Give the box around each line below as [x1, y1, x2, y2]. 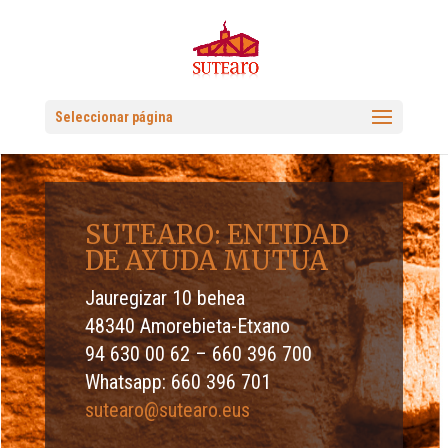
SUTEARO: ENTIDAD [84, 218, 349, 251]
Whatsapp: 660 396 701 [84, 370, 271, 394]
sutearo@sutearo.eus [84, 398, 250, 422]
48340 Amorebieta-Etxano [84, 314, 290, 338]
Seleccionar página [54, 109, 173, 125]
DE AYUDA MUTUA [84, 244, 328, 277]
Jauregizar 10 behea [84, 286, 245, 310]
